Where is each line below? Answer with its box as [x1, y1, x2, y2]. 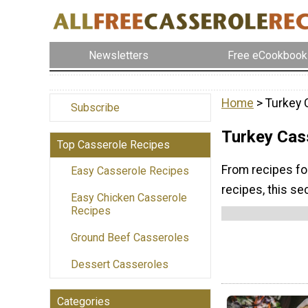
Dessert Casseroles [71, 258, 168, 272]
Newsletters [89, 48, 149, 62]
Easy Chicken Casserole [71, 191, 187, 205]
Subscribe [71, 101, 120, 115]
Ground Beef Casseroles [71, 231, 189, 245]
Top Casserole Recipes [57, 138, 170, 152]
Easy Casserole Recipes [71, 164, 189, 178]
